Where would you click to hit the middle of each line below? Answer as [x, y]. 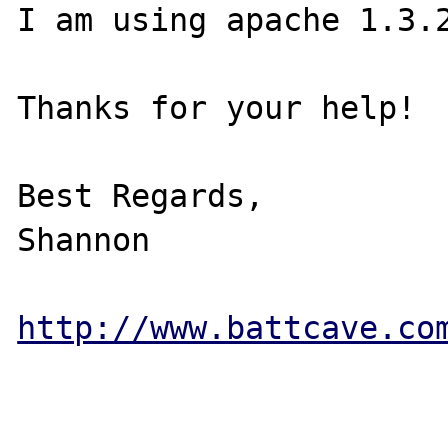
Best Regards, [141, 196]
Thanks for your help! [217, 108]
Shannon [84, 240]
